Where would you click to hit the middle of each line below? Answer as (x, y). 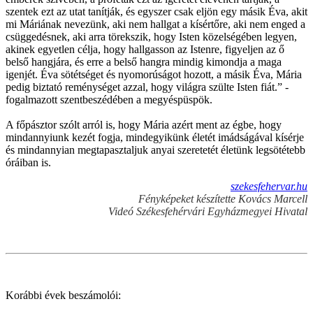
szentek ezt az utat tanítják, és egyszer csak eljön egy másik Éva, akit (156, 11)
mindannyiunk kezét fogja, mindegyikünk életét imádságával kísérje (155, 137)
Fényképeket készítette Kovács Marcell (223, 198)
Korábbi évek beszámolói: (63, 295)
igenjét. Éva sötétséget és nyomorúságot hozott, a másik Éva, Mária (154, 74)
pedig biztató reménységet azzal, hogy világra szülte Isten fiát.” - (147, 87)
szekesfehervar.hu (269, 186)
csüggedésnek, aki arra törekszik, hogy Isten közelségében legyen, (151, 36)
